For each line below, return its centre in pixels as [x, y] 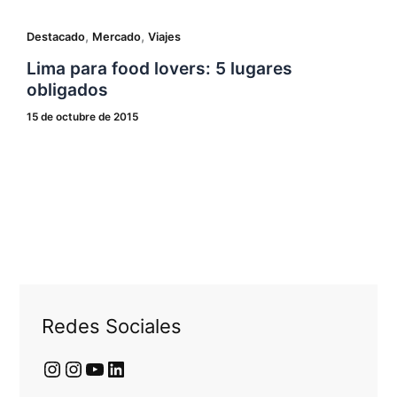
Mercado [116, 37]
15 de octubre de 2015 [82, 117]
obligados [67, 89]
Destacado [55, 37]
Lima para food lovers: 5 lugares [159, 68]
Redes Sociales [112, 326]
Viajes [164, 37]
